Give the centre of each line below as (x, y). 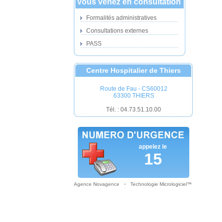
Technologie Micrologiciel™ (161, 184)
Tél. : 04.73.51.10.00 (134, 110)
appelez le (153, 147)
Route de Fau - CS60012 (134, 89)
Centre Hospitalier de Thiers (134, 70)
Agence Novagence (97, 184)
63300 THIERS (134, 96)
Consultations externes (116, 31)
